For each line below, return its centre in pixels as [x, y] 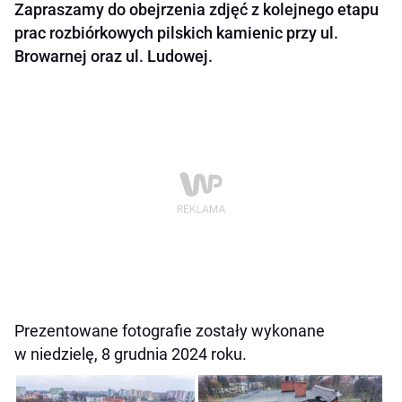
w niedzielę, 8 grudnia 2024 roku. [131, 354]
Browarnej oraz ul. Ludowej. [114, 57]
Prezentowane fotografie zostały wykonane [170, 331]
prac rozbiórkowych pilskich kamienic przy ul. [176, 33]
